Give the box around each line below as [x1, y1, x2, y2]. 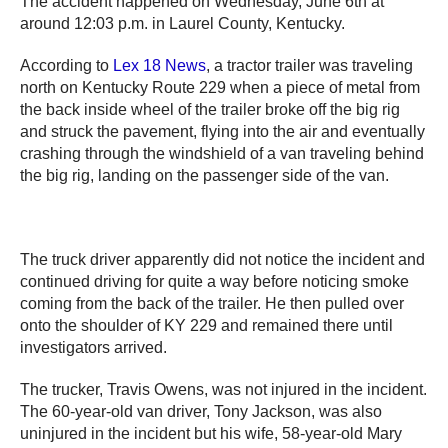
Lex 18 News [113, 56, 206, 74]
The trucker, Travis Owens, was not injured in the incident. [20, 380, 427, 398]
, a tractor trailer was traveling [206, 56, 413, 74]
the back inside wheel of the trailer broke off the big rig [20, 100, 400, 118]
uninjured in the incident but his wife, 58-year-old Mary [20, 424, 402, 442]
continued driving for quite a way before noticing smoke [20, 272, 409, 290]
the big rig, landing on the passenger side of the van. [20, 166, 389, 184]
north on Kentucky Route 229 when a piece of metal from [20, 78, 420, 96]
